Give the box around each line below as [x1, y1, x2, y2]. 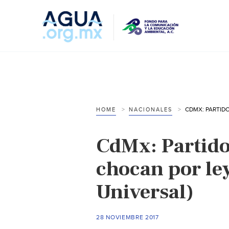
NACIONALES [129, 106, 172, 113]
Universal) [96, 178, 194, 205]
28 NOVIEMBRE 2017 [96, 213, 159, 221]
